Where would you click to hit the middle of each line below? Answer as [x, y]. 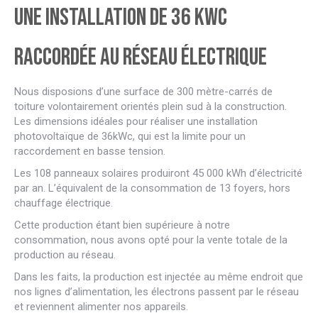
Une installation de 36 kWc [121, 17]
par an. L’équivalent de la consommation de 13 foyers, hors [152, 188]
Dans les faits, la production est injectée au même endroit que [159, 276]
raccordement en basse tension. [90, 151]
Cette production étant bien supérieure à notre [122, 225]
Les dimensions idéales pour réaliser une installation [136, 121]
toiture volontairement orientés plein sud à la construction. [150, 106]
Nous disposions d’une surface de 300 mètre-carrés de [143, 91]
